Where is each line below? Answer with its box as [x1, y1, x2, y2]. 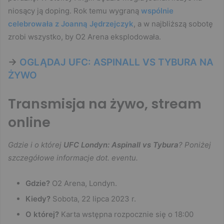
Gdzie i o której [8, 139, 63, 149]
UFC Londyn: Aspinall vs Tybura [63, 139, 178, 149]
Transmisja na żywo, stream [8, 94, 201, 113]
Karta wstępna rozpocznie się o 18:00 [59, 209, 193, 219]
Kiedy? [25, 193, 50, 203]
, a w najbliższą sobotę [133, 19, 213, 29]
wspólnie [141, 6, 173, 16]
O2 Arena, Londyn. [50, 178, 117, 188]
